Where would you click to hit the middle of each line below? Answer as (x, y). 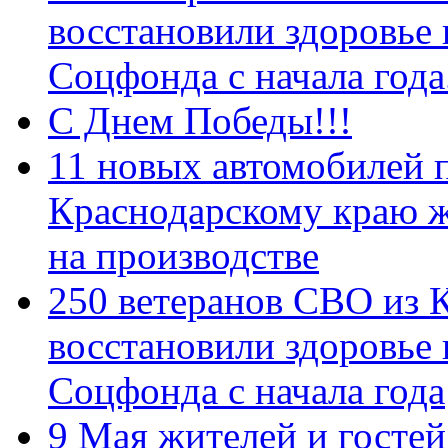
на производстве (183, 255)
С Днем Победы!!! (200, 120)
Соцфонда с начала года (246, 390)
